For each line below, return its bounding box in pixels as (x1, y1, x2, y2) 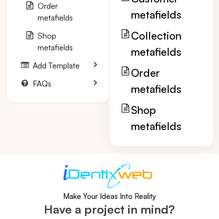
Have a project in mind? (44, 202, 175, 217)
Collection (131, 29, 181, 42)
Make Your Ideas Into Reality (63, 192, 156, 201)
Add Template (33, 61, 80, 70)
